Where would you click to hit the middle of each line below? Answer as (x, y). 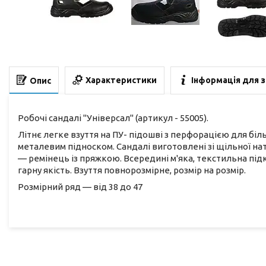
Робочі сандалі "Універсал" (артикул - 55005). (113, 118)
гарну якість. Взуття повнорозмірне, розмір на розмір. (132, 170)
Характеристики (121, 80)
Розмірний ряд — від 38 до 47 (80, 186)
